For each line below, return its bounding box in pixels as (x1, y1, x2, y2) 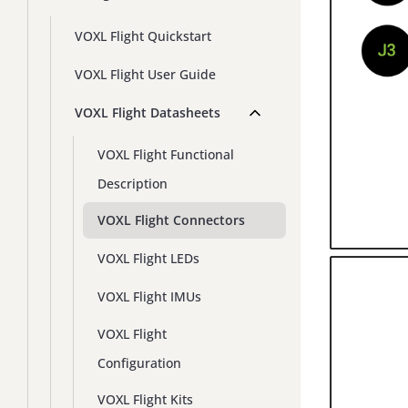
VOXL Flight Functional (97, 145, 234, 163)
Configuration (97, 353, 181, 372)
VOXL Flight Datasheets (75, 104, 220, 122)
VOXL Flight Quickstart (75, 27, 211, 46)
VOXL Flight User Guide (75, 66, 216, 84)
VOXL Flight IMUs (97, 288, 201, 306)
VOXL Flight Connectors (97, 211, 245, 229)
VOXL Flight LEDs (97, 250, 199, 268)
